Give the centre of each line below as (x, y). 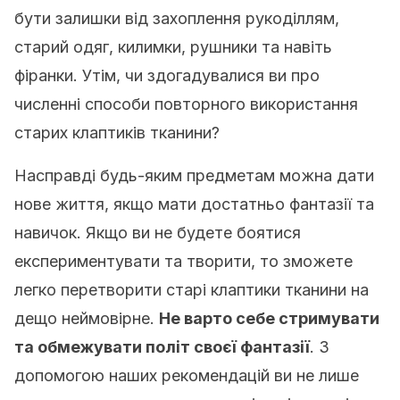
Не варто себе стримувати (269, 318)
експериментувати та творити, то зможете (183, 261)
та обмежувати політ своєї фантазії (162, 347)
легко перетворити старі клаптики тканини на (192, 290)
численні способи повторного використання (186, 104)
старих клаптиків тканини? (117, 133)
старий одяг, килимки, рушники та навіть (173, 47)
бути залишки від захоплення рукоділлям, (177, 18)
